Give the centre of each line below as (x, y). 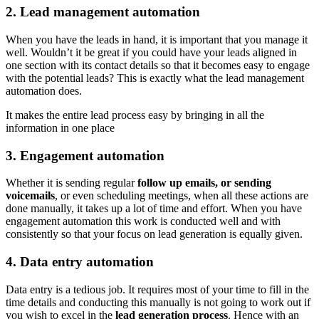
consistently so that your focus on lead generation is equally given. (156, 234)
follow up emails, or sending (204, 183)
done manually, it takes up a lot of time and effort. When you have (154, 209)
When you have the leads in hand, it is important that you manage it (157, 40)
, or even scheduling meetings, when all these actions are (182, 196)
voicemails (30, 196)
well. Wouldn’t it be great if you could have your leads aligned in (151, 53)
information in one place (62, 128)
